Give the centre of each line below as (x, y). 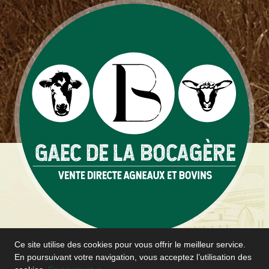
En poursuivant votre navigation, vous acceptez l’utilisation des (133, 257)
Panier (82, 248)
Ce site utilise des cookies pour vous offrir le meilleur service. (130, 244)
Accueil (30, 248)
